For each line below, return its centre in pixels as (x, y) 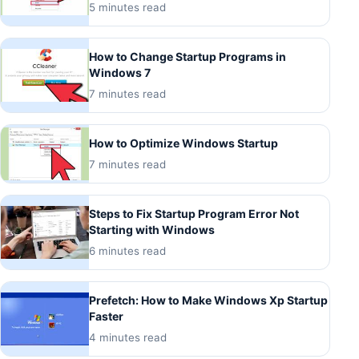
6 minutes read (127, 251)
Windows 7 (120, 73)
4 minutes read (128, 338)
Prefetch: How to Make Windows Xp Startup (208, 301)
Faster (106, 317)
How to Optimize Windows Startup (184, 143)
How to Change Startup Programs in (188, 57)
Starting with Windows (152, 230)
